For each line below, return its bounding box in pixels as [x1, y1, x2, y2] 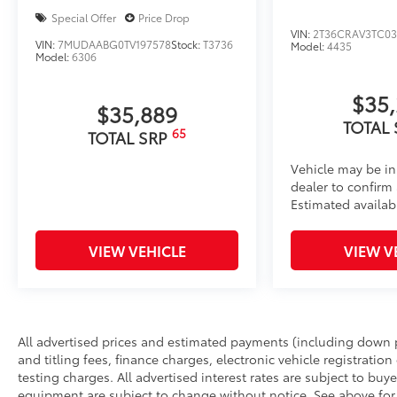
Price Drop [138, 9, 190, 25]
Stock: [171, 35, 203, 51]
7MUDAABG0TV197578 [58, 35, 171, 51]
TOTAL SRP [88, 125, 172, 149]
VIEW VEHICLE [88, 239, 186, 261]
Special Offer [51, 9, 116, 25]
